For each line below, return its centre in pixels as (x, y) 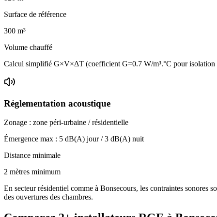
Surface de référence (35, 14)
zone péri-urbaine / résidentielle (81, 122)
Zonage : (18, 122)
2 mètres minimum (32, 171)
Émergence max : (31, 139)
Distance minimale (32, 155)
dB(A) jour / (84, 139)
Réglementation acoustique (57, 104)
